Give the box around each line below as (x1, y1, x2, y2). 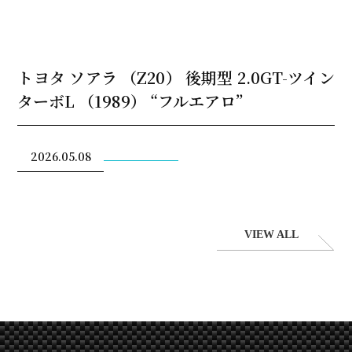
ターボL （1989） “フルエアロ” (17, 90, 244, 112)
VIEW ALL (244, 229, 299, 240)
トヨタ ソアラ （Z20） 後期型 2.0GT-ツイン (17, 66, 335, 89)
